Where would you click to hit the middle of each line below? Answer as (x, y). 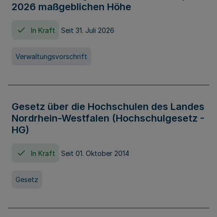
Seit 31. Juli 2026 (88, 30)
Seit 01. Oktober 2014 (95, 153)
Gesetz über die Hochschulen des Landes (108, 107)
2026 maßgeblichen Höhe (71, 7)
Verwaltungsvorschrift (51, 56)
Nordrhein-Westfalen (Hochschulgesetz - (108, 118)
